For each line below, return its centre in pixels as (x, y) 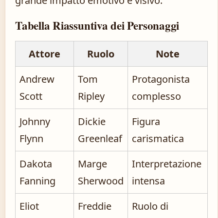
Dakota (36, 164)
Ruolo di (150, 206)
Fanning (37, 181)
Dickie (92, 122)
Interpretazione (167, 164)
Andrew (37, 79)
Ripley (91, 96)
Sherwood (101, 181)
